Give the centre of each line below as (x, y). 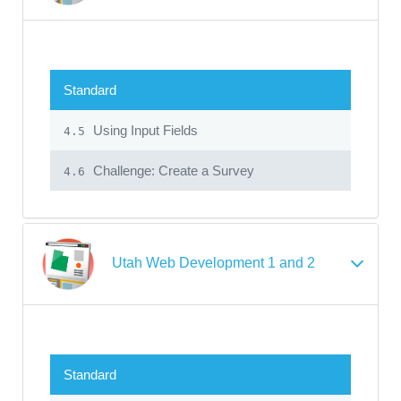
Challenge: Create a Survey (172, 170)
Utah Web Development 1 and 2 (213, 263)
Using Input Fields (144, 130)
